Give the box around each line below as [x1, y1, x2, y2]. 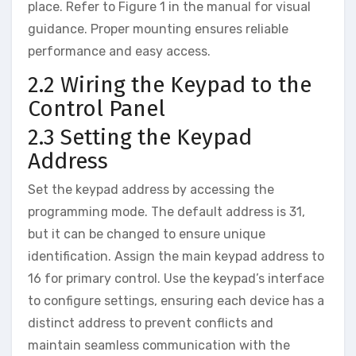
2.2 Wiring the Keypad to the [28, 71, 311, 98]
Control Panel [28, 95, 165, 122]
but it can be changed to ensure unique [28, 226, 265, 242]
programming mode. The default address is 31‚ [28, 203, 305, 219]
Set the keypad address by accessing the [28, 181, 274, 197]
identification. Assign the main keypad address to [28, 248, 324, 264]
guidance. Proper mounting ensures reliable [28, 21, 288, 37]
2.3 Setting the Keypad [28, 124, 252, 151]
